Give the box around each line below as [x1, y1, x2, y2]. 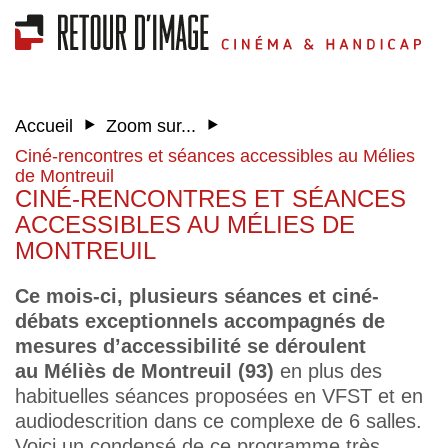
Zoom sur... [106, 115, 196, 136]
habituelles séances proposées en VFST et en [15, 385, 423, 407]
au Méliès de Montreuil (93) [15, 360, 280, 382]
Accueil [15, 115, 73, 136]
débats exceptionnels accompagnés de [15, 310, 385, 332]
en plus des [280, 360, 382, 382]
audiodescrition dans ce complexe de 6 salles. [15, 410, 422, 432]
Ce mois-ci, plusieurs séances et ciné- [15, 285, 379, 307]
